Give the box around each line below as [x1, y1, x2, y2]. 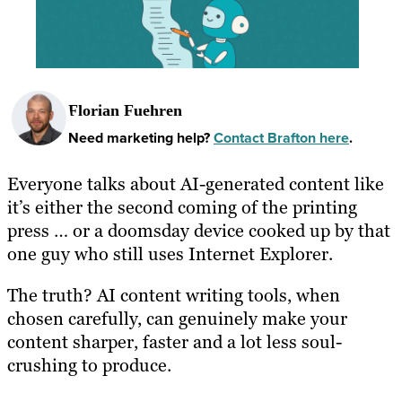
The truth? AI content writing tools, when [7, 283, 340, 307]
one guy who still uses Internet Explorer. [7, 241, 333, 266]
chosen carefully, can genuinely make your [7, 306, 347, 330]
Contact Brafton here [214, 127, 349, 148]
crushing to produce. [7, 353, 171, 377]
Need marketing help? [68, 127, 214, 148]
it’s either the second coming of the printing [7, 195, 357, 219]
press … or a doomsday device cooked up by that [7, 218, 390, 242]
